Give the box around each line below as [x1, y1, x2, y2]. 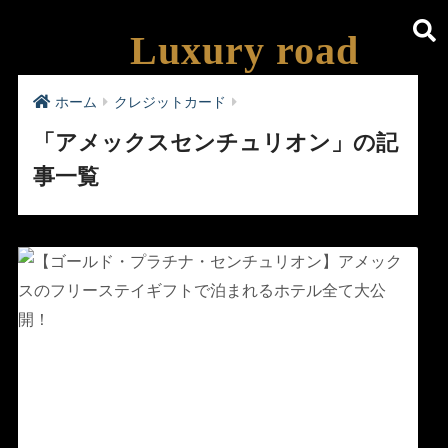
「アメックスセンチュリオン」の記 [32, 131, 398, 156]
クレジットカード [113, 94, 226, 110]
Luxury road [129, 28, 359, 73]
